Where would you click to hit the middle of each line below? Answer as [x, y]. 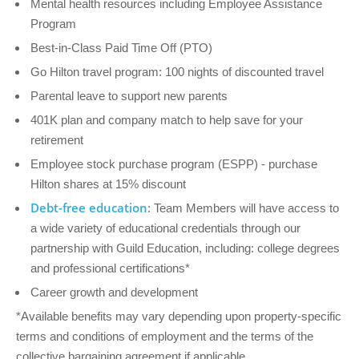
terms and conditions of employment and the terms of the [165, 336]
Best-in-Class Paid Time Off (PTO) [123, 48]
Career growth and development [116, 292]
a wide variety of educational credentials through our [165, 228]
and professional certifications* [110, 268]
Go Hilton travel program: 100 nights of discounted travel [177, 72]
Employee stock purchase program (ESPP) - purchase [174, 164]
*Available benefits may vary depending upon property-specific [179, 316]
